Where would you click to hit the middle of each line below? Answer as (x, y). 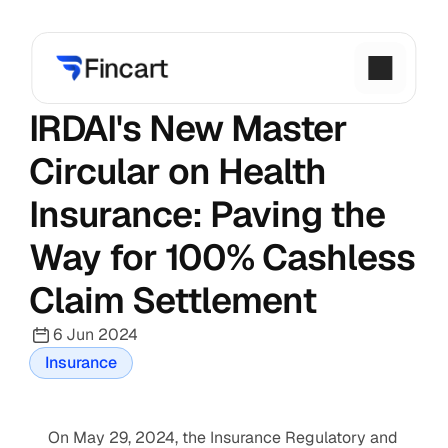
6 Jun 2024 (95, 334)
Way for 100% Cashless (222, 257)
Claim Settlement (172, 300)
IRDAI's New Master (188, 128)
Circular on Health (177, 171)
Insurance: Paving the (207, 214)
